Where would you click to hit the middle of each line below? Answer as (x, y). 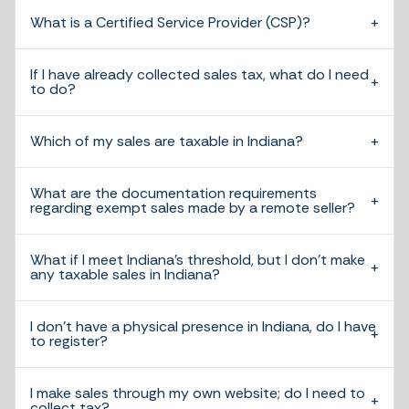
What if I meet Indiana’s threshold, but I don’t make (198, 260)
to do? (53, 89)
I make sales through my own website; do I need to (198, 393)
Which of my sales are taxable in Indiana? (167, 141)
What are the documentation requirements (173, 193)
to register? (69, 341)
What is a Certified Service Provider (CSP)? (170, 22)
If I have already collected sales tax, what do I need (199, 74)
